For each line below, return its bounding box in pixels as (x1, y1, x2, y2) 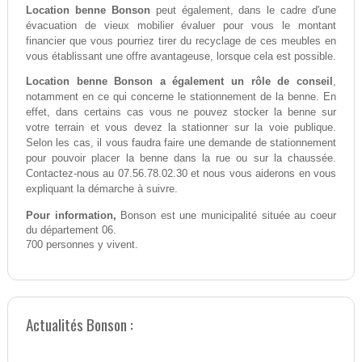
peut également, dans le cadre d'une (149, 4, 337, 17)
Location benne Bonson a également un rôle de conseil (25, 75, 334, 88)
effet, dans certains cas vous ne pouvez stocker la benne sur (25, 106, 337, 119)
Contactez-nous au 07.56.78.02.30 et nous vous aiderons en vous (25, 167, 337, 180)
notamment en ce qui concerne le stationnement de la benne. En (25, 90, 337, 103)
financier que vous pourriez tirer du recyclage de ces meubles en (25, 35, 337, 48)
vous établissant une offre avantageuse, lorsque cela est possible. (25, 50, 336, 63)
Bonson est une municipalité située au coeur (116, 210, 337, 222)
